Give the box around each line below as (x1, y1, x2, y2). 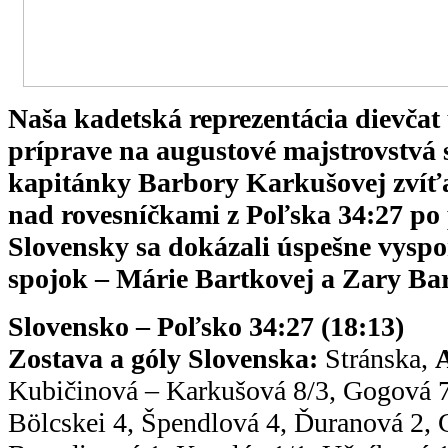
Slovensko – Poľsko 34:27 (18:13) (8, 310, 404, 342)
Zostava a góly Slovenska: (8, 342, 318, 374)
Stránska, (318, 342, 435, 374)
